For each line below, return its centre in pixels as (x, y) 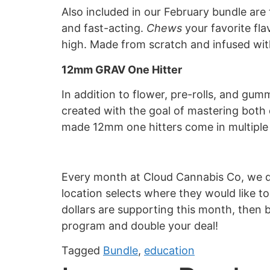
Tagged (82, 251)
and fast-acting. (104, 28)
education (169, 251)
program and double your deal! (140, 225)
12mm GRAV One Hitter (122, 69)
